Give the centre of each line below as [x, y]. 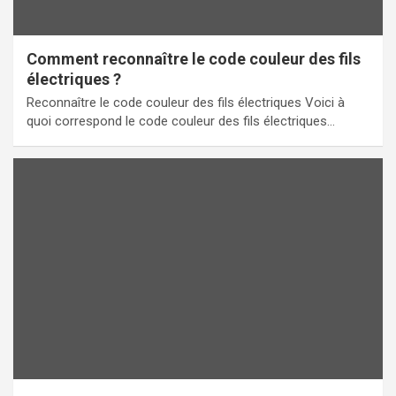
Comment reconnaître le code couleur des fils [194, 58]
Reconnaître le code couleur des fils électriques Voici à [186, 102]
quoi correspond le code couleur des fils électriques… [181, 121]
